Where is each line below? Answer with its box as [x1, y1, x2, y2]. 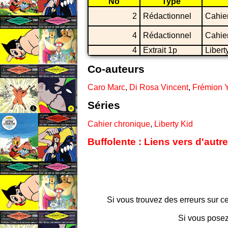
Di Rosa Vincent [129, 83, 188, 92]
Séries [88, 99, 120, 112]
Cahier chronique [88, 119, 150, 128]
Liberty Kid [154, 119, 193, 128]
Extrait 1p [143, 45, 177, 54]
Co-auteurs [88, 63, 145, 75]
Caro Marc [88, 83, 125, 92]
